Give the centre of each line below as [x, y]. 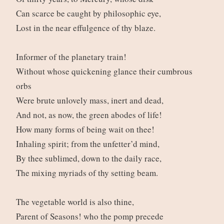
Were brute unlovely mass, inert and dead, [91, 100]
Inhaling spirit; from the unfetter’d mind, [89, 144]
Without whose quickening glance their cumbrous [104, 71]
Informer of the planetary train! [72, 57]
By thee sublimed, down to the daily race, [90, 158]
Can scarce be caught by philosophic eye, [90, 13]
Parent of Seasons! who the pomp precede [91, 216]
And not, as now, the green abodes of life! [90, 115]
